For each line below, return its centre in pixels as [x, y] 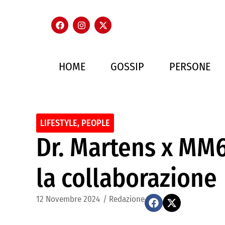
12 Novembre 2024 [68, 199]
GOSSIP [127, 67]
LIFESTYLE [59, 123]
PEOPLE [96, 123]
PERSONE [190, 67]
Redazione [127, 199]
